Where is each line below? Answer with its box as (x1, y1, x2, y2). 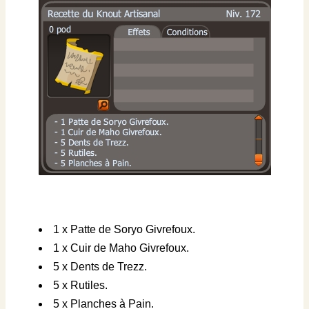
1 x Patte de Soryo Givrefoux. (53, 223, 195, 236)
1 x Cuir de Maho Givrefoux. (53, 242, 189, 255)
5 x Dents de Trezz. (53, 261, 147, 273)
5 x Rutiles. (53, 279, 108, 292)
